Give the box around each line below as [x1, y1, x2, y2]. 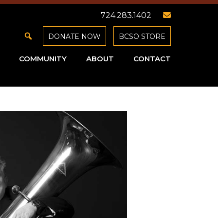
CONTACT [133, 54, 171, 63]
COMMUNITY [19, 54, 67, 63]
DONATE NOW [48, 32, 101, 41]
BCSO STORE [119, 32, 165, 41]
